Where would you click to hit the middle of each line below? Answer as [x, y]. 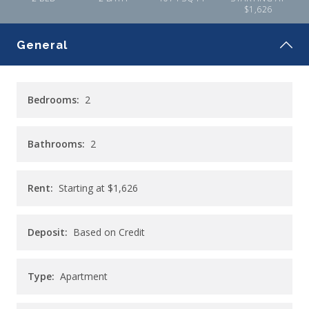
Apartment [84, 277]
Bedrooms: [53, 100]
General [42, 44]
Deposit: [48, 232]
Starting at [82, 188]
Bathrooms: [56, 144]
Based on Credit [109, 232]
